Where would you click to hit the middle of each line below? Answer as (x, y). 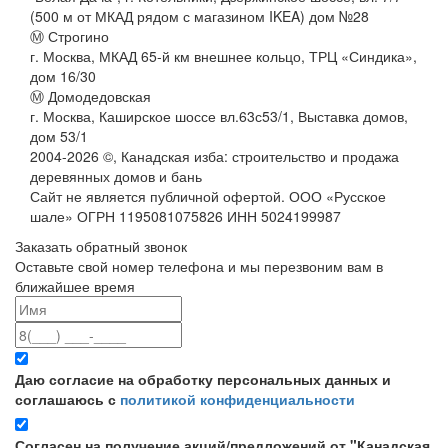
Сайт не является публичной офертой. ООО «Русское (208, 195)
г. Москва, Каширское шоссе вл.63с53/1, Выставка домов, (219, 115)
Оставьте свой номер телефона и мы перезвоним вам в (199, 265)
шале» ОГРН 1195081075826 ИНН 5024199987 (185, 215)
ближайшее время (75, 285)
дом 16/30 (63, 75)
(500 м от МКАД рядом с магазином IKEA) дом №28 (199, 15)
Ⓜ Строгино (69, 35)
